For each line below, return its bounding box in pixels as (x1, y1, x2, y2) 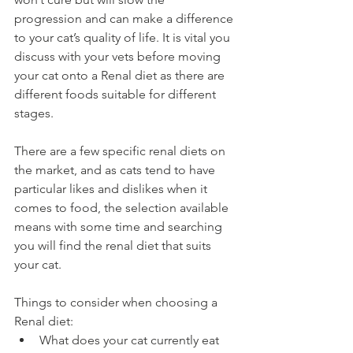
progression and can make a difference (14, 11, 236, 26)
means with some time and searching (14, 219, 225, 234)
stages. (14, 106, 57, 121)
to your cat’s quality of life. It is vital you (14, 30, 233, 45)
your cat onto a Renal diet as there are (14, 68, 228, 83)
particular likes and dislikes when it (14, 181, 210, 196)
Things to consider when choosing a (14, 295, 221, 310)
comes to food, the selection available (14, 200, 232, 215)
